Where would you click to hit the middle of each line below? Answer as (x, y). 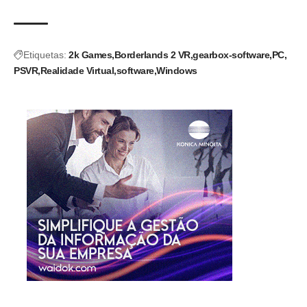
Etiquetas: (45, 55)
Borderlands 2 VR (152, 55)
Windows (177, 71)
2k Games (90, 55)
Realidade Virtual (77, 71)
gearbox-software (231, 55)
